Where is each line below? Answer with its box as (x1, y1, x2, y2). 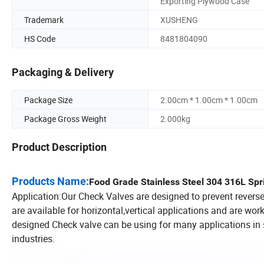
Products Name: (12, 175, 89, 188)
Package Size (24, 94, 72, 106)
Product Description (12, 141, 107, 154)
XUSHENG (160, 14, 198, 25)
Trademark (24, 14, 64, 25)
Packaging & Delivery (12, 66, 114, 79)
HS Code (24, 32, 55, 44)
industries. (12, 232, 55, 246)
